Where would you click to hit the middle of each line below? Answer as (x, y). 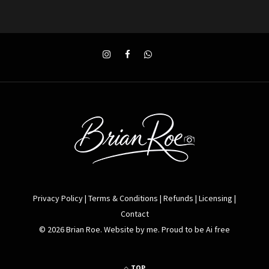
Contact (134, 214)
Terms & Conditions (123, 198)
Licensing (216, 198)
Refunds (178, 198)
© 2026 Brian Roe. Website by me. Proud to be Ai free (134, 230)
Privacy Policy (58, 198)
